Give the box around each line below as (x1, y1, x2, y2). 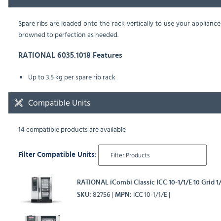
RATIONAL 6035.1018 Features (18, 51, 122, 60)
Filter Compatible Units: (18, 151, 98, 159)
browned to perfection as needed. (18, 29, 118, 40)
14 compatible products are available (18, 124, 126, 135)
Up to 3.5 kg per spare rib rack (28, 72, 115, 82)
